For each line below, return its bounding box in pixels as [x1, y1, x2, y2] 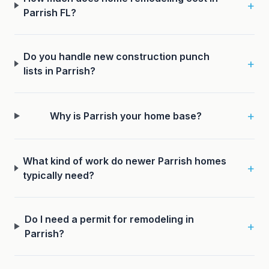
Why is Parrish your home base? [50, 110, 202, 122]
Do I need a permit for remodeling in [24, 213, 194, 225]
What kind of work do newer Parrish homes [23, 155, 227, 167]
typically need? [23, 169, 95, 181]
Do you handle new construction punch [23, 50, 210, 62]
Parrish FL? [23, 7, 77, 19]
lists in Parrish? [23, 65, 95, 77]
